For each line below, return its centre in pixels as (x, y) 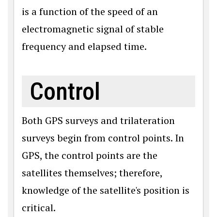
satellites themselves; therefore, (92, 173)
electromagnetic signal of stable (93, 29)
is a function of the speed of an (90, 12)
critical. (39, 208)
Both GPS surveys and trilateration (98, 121)
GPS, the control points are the (90, 155)
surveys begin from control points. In (103, 138)
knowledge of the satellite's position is (106, 190)
